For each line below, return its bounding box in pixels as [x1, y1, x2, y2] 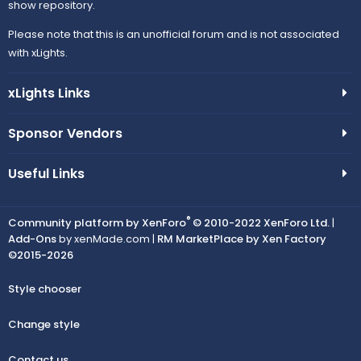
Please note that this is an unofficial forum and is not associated [8, 26, 339, 42]
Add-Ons [8, 230, 56, 247]
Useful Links [8, 164, 85, 183]
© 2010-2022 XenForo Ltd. [193, 214, 330, 230]
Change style [8, 316, 80, 332]
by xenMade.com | [56, 230, 157, 247]
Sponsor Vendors [8, 123, 122, 143]
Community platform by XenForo [8, 214, 186, 230]
